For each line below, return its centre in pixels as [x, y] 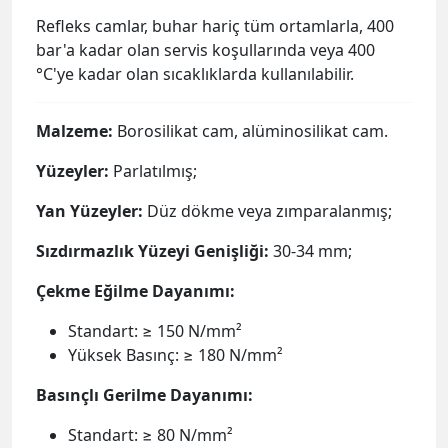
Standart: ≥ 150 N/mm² [155, 331]
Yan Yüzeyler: [89, 211]
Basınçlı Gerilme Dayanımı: [144, 395]
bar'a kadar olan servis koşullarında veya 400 [205, 50]
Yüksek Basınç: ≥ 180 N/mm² [175, 355]
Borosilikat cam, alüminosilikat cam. [250, 131]
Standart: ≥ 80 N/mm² [150, 435]
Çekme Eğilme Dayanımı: [135, 291]
